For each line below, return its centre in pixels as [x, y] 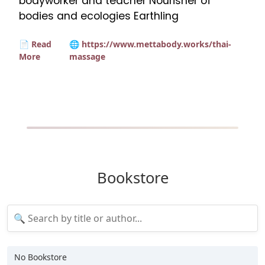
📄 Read [35, 44]
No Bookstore [41, 257]
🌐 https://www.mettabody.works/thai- [150, 44]
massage [87, 56]
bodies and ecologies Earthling [99, 16]
